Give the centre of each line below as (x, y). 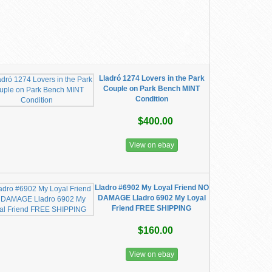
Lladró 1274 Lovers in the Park (151, 78)
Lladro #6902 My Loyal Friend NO (151, 188)
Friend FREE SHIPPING (152, 208)
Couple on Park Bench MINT (152, 89)
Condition (151, 99)
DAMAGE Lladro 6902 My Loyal (151, 198)
